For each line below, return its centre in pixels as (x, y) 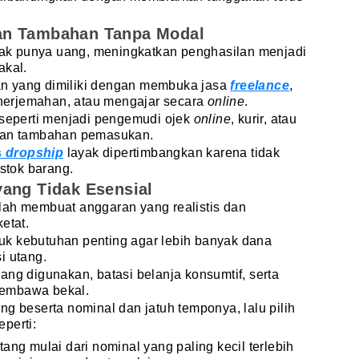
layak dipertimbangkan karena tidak (172, 152)
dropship (35, 152)
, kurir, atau (264, 119)
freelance (260, 85)
